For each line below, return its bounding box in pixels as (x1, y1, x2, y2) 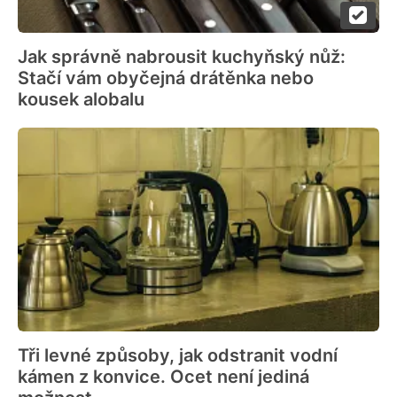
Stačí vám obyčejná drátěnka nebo (18, 66, 314, 89)
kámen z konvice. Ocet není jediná (18, 365, 309, 387)
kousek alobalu (18, 88, 144, 110)
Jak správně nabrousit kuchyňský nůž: (18, 45, 346, 67)
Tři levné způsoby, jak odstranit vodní (18, 344, 338, 366)
